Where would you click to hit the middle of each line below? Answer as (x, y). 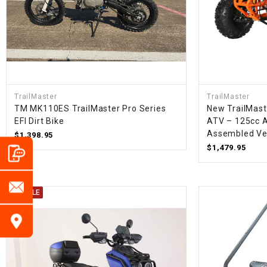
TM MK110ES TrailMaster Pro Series (90, 109)
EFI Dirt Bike (39, 121)
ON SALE (25, 193)
